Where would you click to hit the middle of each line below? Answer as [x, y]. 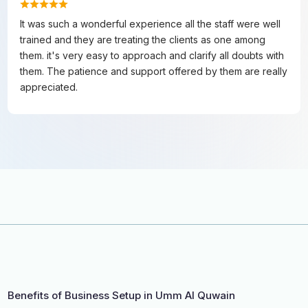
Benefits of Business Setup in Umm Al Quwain [122, 295]
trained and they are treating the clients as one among [143, 39]
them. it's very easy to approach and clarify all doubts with [152, 55]
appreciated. [49, 87]
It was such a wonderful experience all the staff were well [151, 23]
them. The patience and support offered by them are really [154, 71]
